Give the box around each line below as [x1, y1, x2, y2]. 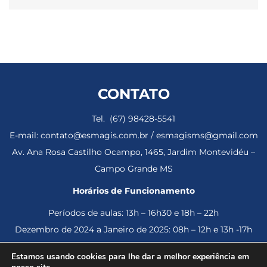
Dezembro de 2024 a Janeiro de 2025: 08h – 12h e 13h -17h [15, 224, 252, 235]
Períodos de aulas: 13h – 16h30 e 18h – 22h [48, 207, 219, 219]
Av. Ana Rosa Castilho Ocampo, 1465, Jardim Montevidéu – [12, 147, 255, 158]
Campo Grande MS [94, 163, 173, 175]
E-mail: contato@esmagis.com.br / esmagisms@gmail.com [9, 130, 258, 141]
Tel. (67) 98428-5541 [92, 113, 175, 125]
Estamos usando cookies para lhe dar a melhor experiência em [11, 251, 249, 263]
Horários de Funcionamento [72, 185, 195, 197]
